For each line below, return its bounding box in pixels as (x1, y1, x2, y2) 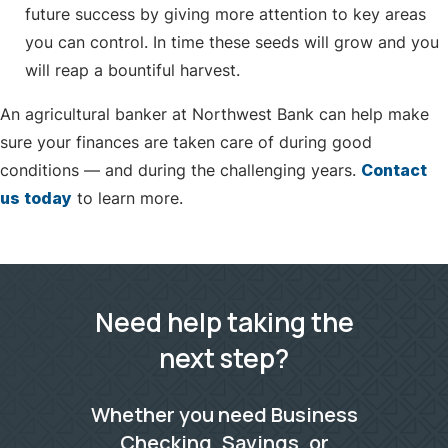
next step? (159, 340, 289, 377)
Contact (361, 160, 427, 181)
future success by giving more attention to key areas (25, 4, 426, 25)
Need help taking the (94, 304, 354, 341)
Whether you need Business (90, 401, 358, 429)
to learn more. (72, 188, 183, 209)
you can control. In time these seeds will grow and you (25, 32, 439, 53)
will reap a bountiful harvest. (25, 60, 240, 81)
